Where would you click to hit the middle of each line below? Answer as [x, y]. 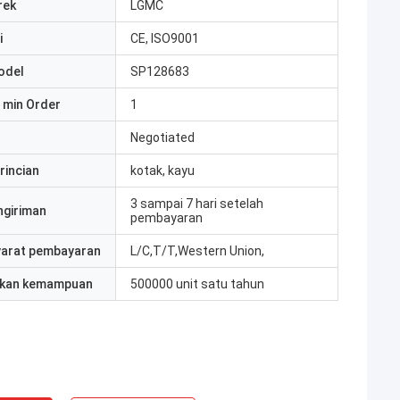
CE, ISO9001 [165, 38]
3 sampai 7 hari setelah [197, 204]
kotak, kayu [162, 171]
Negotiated [162, 137]
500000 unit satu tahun [197, 284]
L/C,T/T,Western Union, [197, 251]
